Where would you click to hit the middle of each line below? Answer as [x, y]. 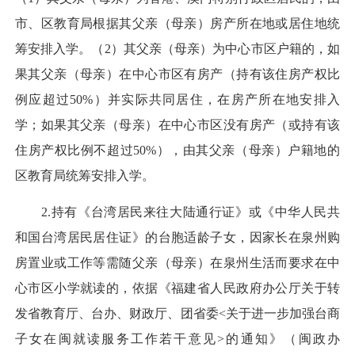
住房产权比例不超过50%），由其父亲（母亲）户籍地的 [177, 151]
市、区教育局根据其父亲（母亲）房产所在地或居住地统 [177, 24]
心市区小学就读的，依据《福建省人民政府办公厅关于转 [177, 288]
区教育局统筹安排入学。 [85, 176]
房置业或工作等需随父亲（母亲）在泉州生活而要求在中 [177, 263]
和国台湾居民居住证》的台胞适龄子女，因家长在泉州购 [177, 238]
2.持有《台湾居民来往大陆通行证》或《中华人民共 [177, 212]
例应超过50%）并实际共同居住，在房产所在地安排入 [177, 100]
